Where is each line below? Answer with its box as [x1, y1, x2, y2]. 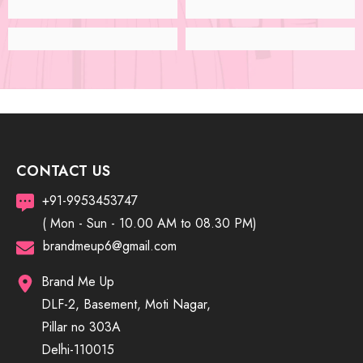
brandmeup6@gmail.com [43, 237, 177, 256]
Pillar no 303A [41, 318, 121, 337]
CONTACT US [16, 160, 111, 182]
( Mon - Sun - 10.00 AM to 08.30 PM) [42, 214, 258, 233]
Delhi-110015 [41, 340, 114, 360]
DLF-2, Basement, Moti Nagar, [41, 295, 211, 314]
